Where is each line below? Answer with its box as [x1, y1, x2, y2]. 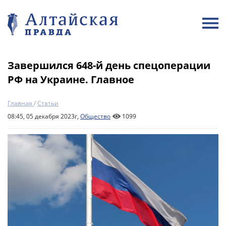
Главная [8, 99, 32, 107]
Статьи [37, 99, 59, 107]
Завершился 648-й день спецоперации [8, 59, 210, 72]
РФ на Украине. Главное [8, 73, 134, 86]
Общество [80, 112, 110, 121]
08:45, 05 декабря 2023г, [8, 112, 80, 121]
